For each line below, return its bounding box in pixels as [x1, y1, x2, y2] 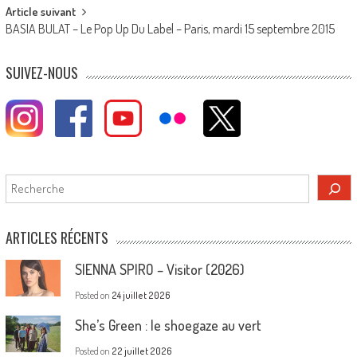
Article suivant [5, 3, 76, 19]
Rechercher [4, 174, 65, 190]
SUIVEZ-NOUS [5, 61, 78, 83]
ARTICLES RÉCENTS [5, 226, 108, 248]
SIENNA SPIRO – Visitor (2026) [74, 260, 245, 278]
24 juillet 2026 [111, 288, 171, 301]
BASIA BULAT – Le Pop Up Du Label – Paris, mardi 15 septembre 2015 [5, 20, 335, 37]
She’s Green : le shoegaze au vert [74, 316, 261, 334]
